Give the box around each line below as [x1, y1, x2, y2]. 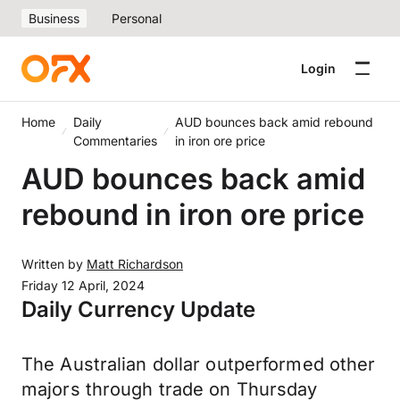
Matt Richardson [87, 256, 183, 271]
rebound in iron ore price [21, 196, 364, 232]
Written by [21, 256, 87, 271]
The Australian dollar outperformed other [21, 354, 376, 375]
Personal [112, 11, 162, 26]
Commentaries [72, 133, 157, 148]
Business [29, 11, 79, 26]
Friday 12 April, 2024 [21, 278, 145, 293]
